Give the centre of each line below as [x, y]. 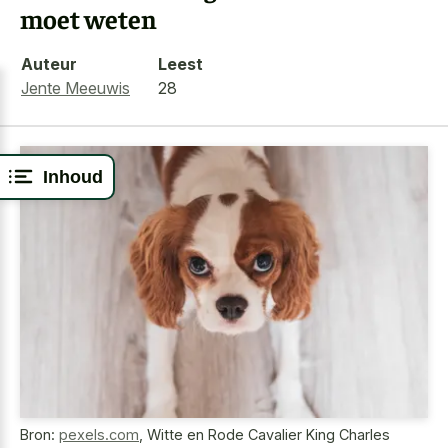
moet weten [88, 18]
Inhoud [73, 176]
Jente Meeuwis [75, 87]
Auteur [49, 63]
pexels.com [99, 435]
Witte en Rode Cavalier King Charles [268, 435]
